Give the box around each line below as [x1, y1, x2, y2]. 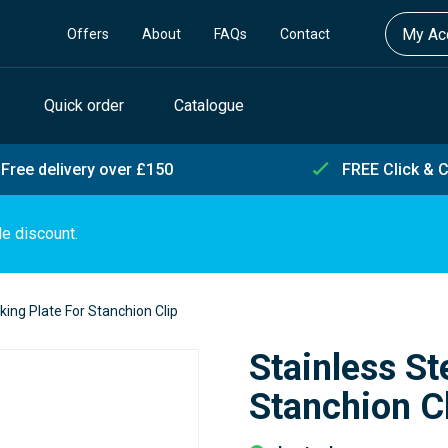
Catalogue [173, 96, 244, 115]
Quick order [43, 96, 124, 115]
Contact [280, 25, 331, 42]
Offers [66, 25, 109, 42]
